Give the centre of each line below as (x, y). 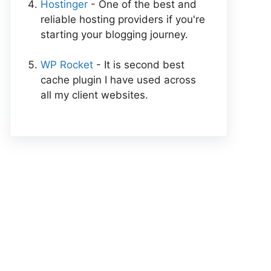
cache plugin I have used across (118, 80)
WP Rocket (67, 64)
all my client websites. (94, 95)
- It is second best (139, 64)
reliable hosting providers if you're (123, 19)
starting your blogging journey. (114, 34)
